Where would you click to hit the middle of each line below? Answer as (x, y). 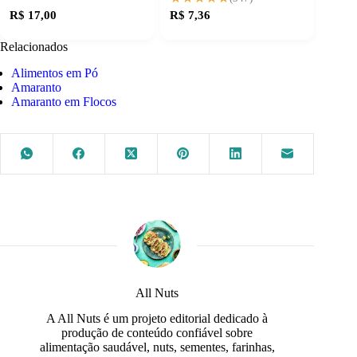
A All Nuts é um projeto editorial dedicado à (157, 319)
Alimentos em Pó (55, 73)
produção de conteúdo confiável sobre (157, 333)
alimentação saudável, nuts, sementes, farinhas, (157, 347)
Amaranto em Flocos (64, 101)
